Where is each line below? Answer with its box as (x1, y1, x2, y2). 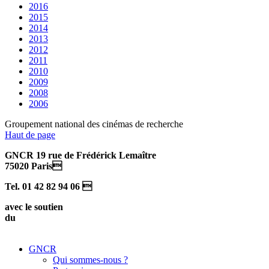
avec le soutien (5, 201, 63, 212)
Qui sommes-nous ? (53, 254, 128, 265)
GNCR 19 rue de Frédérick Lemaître (5, 150, 156, 160)
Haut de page (5, 129, 55, 140)
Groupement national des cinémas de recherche (5, 118, 183, 129)
